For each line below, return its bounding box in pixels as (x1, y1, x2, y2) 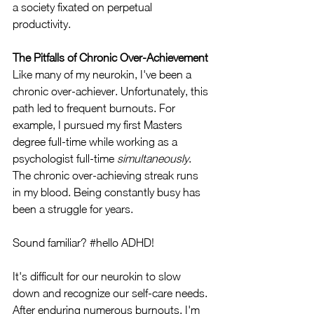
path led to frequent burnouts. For (13, 102, 178, 114)
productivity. (13, 18, 71, 30)
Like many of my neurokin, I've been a (13, 68, 194, 81)
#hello (90, 236, 118, 249)
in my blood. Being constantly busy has (13, 186, 203, 198)
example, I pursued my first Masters (13, 118, 185, 131)
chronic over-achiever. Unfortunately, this (13, 85, 211, 97)
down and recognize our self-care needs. (13, 287, 210, 299)
